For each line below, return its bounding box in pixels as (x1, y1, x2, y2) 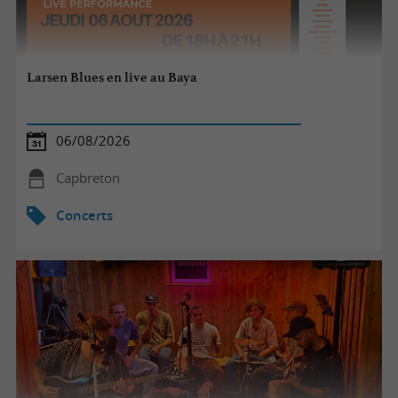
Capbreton (55, 169, 120, 187)
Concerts (55, 206, 113, 224)
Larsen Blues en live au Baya (27, 69, 198, 86)
